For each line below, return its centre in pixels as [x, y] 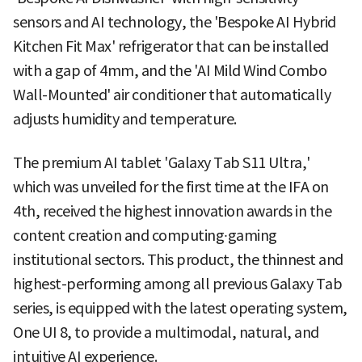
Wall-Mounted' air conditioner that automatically [172, 95]
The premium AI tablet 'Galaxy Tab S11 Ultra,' [162, 163]
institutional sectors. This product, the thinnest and [178, 260]
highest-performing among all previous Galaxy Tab [177, 284]
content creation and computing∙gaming [145, 236]
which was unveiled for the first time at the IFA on [171, 187]
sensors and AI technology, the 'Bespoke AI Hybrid [175, 23]
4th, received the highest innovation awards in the [172, 212]
